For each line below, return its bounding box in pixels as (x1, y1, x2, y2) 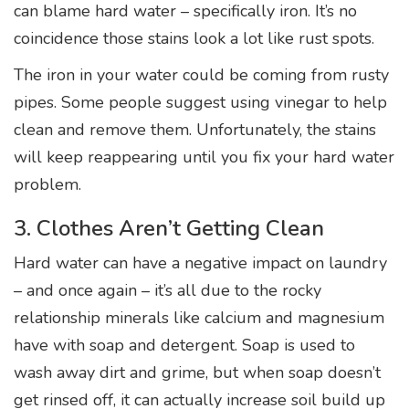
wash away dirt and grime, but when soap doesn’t (14, 361, 381, 383)
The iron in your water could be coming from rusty (14, 63, 389, 86)
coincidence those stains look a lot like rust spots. (14, 26, 374, 49)
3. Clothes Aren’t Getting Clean (14, 213, 324, 243)
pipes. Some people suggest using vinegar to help (14, 90, 387, 113)
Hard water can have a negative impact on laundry (14, 251, 387, 274)
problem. (14, 173, 81, 195)
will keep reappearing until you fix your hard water (14, 145, 394, 168)
